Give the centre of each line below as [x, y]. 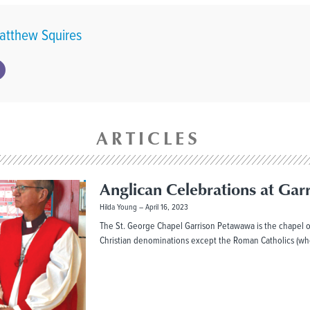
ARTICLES [148, 138]
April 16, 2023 [165, 207]
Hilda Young [119, 207]
